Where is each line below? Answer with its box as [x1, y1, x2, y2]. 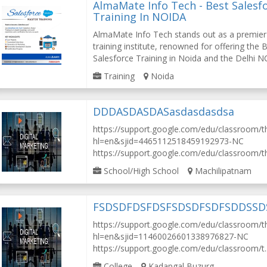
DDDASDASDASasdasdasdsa [93, 104, 235, 119]
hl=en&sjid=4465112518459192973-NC [93, 135, 244, 147]
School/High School [101, 165, 179, 176]
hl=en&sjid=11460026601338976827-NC [93, 231, 249, 242]
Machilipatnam [193, 165, 252, 176]
